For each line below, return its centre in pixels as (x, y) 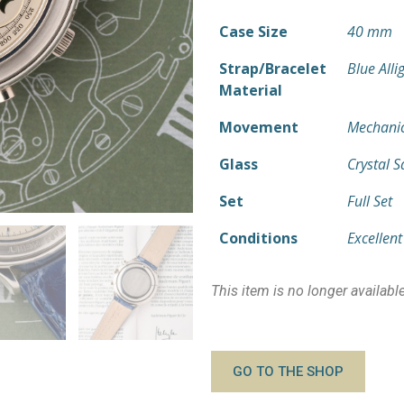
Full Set (370, 201)
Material (251, 90)
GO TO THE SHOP (288, 372)
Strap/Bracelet (273, 69)
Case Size (253, 32)
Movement (259, 127)
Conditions (258, 238)
